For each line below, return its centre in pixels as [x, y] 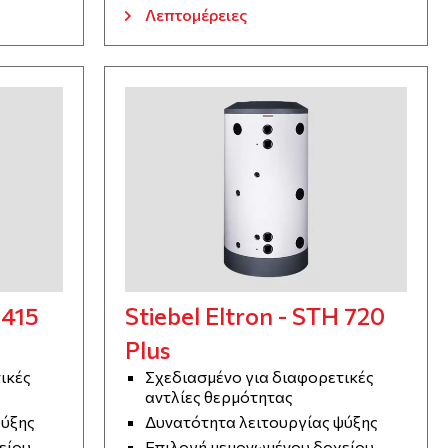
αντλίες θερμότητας [219, 397]
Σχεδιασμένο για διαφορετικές [260, 377]
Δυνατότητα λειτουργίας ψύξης [262, 422]
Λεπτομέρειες [196, 15]
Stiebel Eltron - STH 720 [255, 316]
